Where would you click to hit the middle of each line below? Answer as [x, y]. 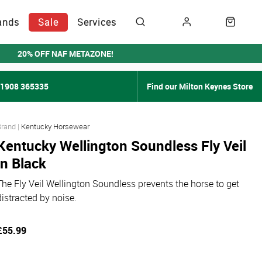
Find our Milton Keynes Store [200, 86]
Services [97, 22]
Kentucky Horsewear [55, 126]
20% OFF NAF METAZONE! [65, 54]
